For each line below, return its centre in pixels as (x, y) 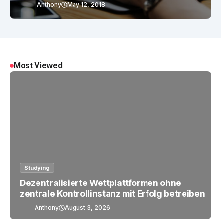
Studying (37, 168)
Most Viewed (38, 65)
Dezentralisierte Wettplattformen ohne (100, 183)
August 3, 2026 (87, 208)
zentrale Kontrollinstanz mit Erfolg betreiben (112, 194)
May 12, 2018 (86, 5)
